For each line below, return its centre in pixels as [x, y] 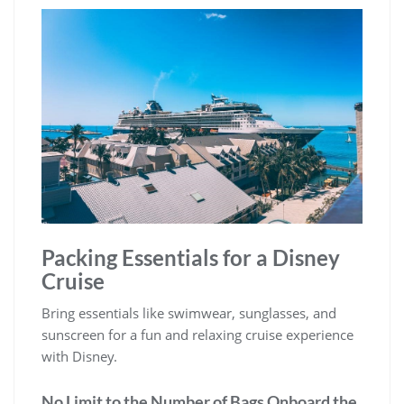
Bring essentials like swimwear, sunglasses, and [189, 312]
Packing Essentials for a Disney [191, 257]
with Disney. [79, 356]
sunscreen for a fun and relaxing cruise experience [197, 334]
